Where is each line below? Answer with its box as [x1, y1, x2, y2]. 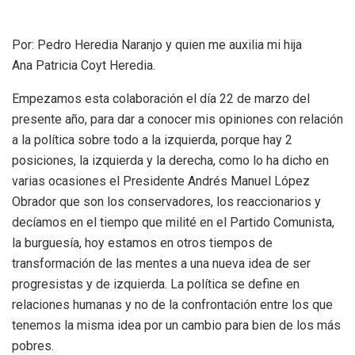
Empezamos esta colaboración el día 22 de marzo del [12, 90, 310, 106]
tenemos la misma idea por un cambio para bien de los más [12, 317, 341, 333]
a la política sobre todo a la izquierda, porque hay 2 [12, 132, 292, 147]
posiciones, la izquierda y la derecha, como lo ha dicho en [12, 152, 329, 168]
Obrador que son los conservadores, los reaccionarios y [12, 193, 321, 209]
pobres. [12, 338, 54, 353]
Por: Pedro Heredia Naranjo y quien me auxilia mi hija [12, 36, 302, 52]
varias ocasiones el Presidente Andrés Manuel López [12, 173, 310, 189]
